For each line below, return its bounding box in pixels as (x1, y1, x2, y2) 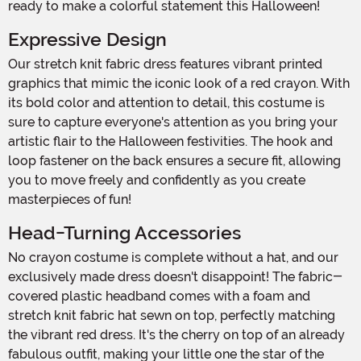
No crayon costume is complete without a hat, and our (8, 249, 18, 265)
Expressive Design (8, 28, 167, 51)
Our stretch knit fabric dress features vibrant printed (8, 56, 18, 72)
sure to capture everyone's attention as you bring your (8, 114, 338, 130)
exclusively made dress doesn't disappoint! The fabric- (8, 268, 342, 284)
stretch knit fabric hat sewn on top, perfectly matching (8, 307, 335, 323)
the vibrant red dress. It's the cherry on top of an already (8, 326, 345, 342)
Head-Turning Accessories (8, 222, 241, 244)
